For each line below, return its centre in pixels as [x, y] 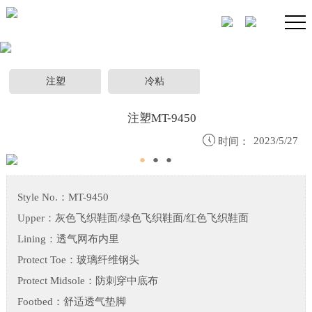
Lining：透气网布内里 [68, 239]
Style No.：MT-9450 [63, 197]
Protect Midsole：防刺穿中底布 [87, 281]
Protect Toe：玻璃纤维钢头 [78, 260]
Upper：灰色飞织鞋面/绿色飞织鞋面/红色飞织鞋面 [133, 218]
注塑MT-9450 [162, 118]
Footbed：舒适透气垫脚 [71, 302]
